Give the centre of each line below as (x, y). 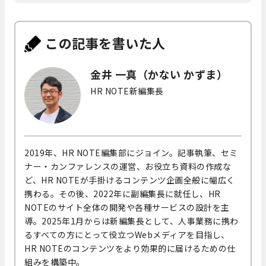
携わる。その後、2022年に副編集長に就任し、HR (123, 193)
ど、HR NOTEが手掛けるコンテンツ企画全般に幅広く (130, 180)
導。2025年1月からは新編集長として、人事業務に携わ (132, 221)
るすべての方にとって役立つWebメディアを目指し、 (127, 234)
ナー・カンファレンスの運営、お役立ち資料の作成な (128, 166)
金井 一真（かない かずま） (159, 74)
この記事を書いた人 (105, 43)
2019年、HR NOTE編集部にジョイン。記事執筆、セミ (131, 152)
